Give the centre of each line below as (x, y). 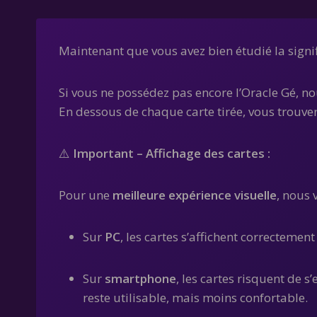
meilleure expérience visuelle (195, 195)
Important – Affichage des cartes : (172, 153)
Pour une (86, 195)
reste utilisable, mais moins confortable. (195, 298)
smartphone (140, 278)
